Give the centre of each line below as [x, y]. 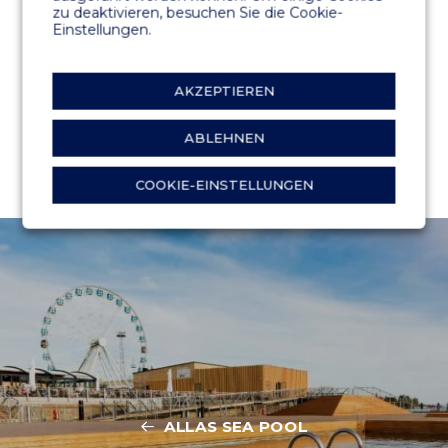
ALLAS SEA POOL [235, 426]
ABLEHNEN [224, 137]
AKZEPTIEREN [224, 90]
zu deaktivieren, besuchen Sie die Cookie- [197, 12]
